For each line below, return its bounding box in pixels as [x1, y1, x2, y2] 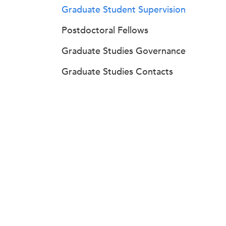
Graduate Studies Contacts [62, 66, 173, 77]
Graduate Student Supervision [62, 4, 186, 15]
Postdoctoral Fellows [62, 25, 148, 36]
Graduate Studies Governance [62, 45, 186, 56]
